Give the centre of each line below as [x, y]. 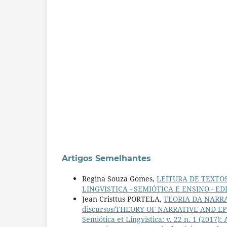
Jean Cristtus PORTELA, [123, 199]
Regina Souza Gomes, [119, 178]
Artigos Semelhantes [106, 158]
